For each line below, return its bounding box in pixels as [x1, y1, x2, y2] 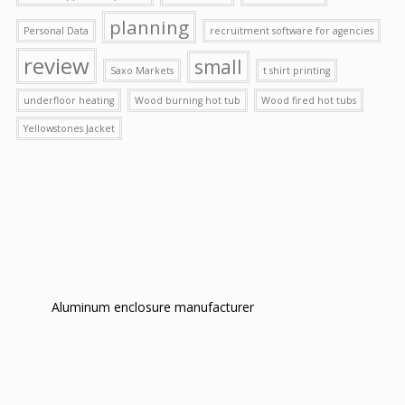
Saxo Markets [110, 63, 174, 77]
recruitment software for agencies [210, 24, 373, 37]
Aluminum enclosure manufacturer [51, 297, 254, 316]
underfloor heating [24, 93, 114, 107]
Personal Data [24, 24, 89, 37]
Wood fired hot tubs [261, 93, 356, 107]
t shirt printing [263, 63, 330, 77]
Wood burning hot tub [135, 93, 240, 107]
